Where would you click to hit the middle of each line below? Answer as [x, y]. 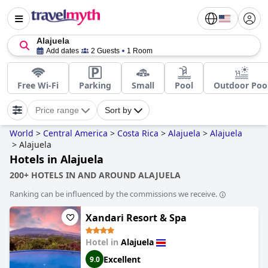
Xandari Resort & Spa [136, 218]
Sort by [118, 110]
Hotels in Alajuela [57, 159]
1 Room [140, 51]
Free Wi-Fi [38, 85]
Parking [95, 85]
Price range [57, 110]
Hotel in [103, 242]
